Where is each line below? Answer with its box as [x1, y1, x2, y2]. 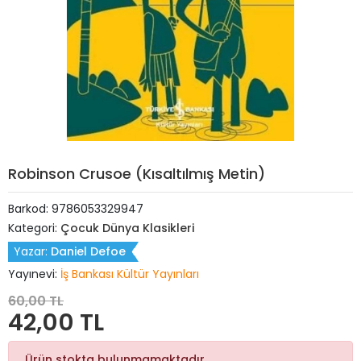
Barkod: [8, 201, 52, 217]
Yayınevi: [8, 266, 60, 282]
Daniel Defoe [51, 243, 126, 259]
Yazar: [14, 243, 51, 259]
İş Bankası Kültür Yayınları [60, 266, 199, 282]
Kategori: [8, 220, 60, 236]
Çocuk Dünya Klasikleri [60, 220, 194, 236]
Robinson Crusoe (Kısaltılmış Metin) [8, 164, 265, 184]
